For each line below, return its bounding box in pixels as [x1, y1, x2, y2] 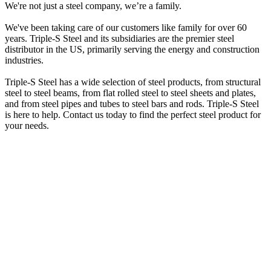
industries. [5, 54, 44, 65]
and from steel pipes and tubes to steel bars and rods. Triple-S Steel [5, 98, 259, 109]
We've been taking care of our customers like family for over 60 [5, 22, 247, 33]
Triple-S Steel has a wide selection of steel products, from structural [5, 76, 261, 87]
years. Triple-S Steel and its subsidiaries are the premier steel [5, 33, 234, 44]
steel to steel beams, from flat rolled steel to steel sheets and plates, [5, 87, 256, 98]
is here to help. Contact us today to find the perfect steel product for [5, 109, 261, 120]
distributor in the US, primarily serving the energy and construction [5, 44, 260, 54]
